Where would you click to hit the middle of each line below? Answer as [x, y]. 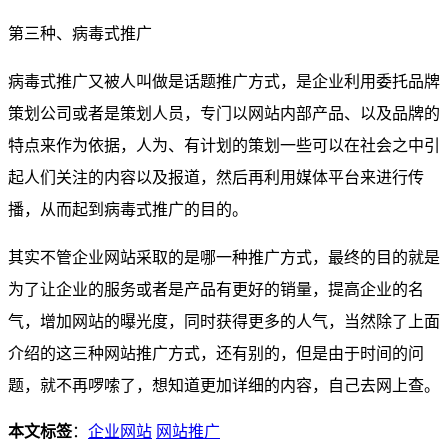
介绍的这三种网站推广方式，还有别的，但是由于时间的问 [216, 353]
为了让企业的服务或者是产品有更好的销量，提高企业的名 [216, 289]
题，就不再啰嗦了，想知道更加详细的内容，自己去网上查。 [224, 385]
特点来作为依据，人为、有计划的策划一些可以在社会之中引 [224, 145]
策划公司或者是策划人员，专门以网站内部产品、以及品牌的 [224, 113]
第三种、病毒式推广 [80, 33]
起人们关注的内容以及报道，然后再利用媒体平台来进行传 [216, 177]
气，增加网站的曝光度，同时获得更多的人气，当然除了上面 [224, 321]
